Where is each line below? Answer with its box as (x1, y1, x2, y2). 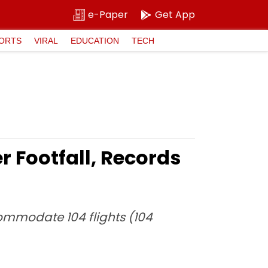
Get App (155, 8, 195, 22)
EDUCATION (71, 35, 119, 45)
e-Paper (88, 8, 128, 22)
